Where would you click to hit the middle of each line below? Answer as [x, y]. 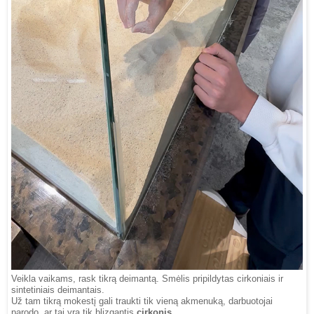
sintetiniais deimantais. [58, 291]
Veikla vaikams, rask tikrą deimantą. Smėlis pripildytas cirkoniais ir [147, 279]
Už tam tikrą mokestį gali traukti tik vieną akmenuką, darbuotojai [142, 302]
